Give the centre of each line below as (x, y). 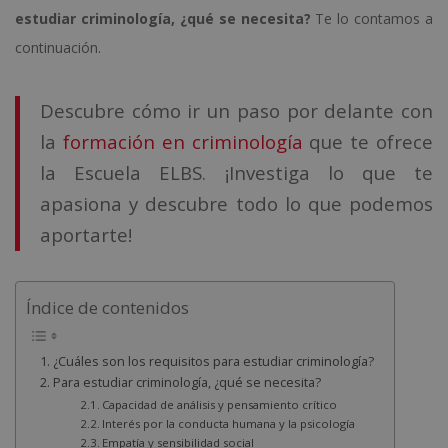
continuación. (58, 47)
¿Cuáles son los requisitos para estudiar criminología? (213, 361)
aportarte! (86, 234)
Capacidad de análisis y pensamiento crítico (220, 404)
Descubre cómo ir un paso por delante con (236, 110)
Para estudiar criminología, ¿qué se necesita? (186, 382)
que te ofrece (368, 141)
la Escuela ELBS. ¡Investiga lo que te (236, 172)
